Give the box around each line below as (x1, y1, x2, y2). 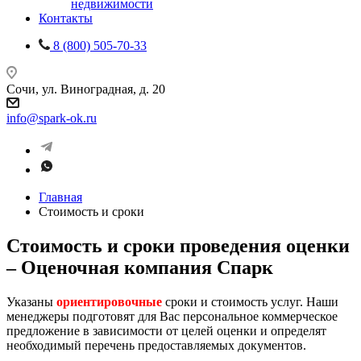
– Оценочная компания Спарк (6, 256, 273, 278)
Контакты (39, 11, 93, 25)
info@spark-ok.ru (6, 111, 97, 125)
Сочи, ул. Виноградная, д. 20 (6, 82, 165, 96)
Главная (39, 190, 82, 204)
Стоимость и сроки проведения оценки (6, 234, 350, 256)
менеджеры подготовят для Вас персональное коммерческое (6, 309, 338, 323)
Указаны (6, 294, 56, 309)
